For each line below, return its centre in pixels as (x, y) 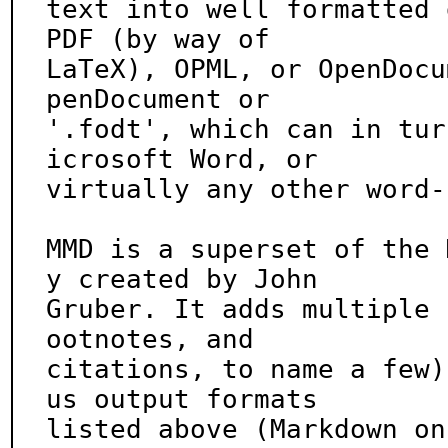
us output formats (182, 399)
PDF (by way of (158, 39)
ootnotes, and (150, 339)
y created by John (182, 279)
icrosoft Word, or (182, 159)
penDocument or (158, 99)
